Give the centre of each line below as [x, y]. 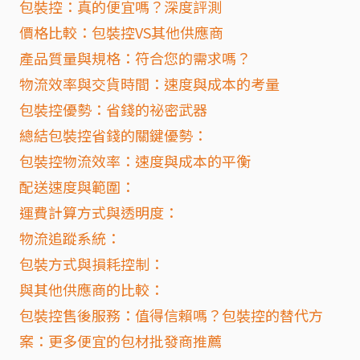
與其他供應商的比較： [92, 289]
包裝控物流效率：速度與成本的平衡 [135, 161]
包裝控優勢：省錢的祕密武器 [113, 109]
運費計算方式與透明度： [99, 212]
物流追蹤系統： [70, 238]
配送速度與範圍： [77, 186]
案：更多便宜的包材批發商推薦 [121, 341]
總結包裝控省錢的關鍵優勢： [113, 135]
